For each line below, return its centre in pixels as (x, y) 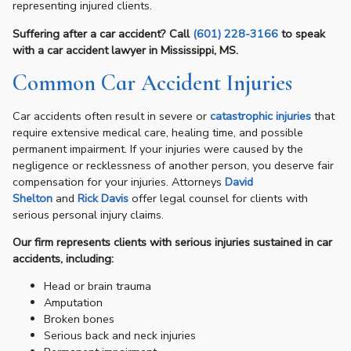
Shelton (33, 198)
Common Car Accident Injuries (152, 83)
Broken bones (79, 319)
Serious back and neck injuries (120, 336)
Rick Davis (103, 198)
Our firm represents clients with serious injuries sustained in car (172, 242)
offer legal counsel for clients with (218, 198)
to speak (302, 33)
